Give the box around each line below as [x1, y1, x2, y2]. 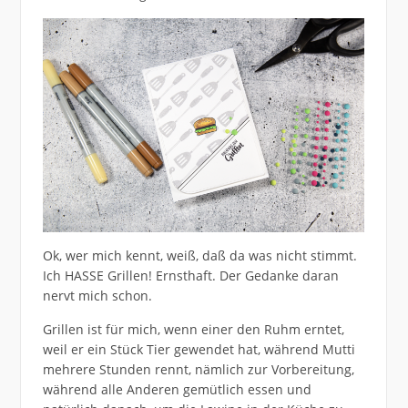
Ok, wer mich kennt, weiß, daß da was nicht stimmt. [42, 246, 357, 264]
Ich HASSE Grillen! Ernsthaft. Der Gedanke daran [42, 266, 339, 284]
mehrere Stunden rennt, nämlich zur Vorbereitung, [42, 360, 354, 378]
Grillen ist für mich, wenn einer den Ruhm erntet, [42, 320, 344, 338]
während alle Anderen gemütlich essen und [42, 380, 311, 398]
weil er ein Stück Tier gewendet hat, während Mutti [42, 340, 355, 358]
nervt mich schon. [42, 286, 152, 304]
